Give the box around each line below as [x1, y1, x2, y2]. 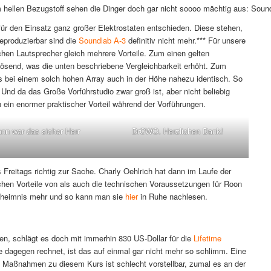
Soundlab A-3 [79, 34, 126, 47]
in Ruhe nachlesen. [138, 191, 207, 203]
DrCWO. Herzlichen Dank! [132, 125, 224, 137]
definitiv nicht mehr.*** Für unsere [126, 34, 246, 47]
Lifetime [194, 232, 221, 244]
